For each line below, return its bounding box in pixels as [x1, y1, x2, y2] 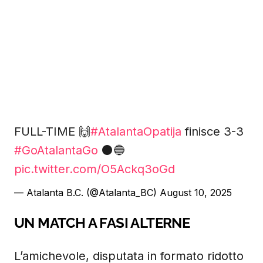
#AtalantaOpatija [90, 124, 181, 139]
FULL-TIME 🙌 [14, 124, 90, 139]
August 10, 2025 [160, 187, 232, 198]
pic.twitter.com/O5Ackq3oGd [14, 162, 175, 176]
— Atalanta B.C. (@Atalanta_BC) [14, 187, 160, 198]
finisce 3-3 [181, 124, 244, 139]
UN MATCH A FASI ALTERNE [14, 214, 190, 231]
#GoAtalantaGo [14, 143, 98, 157]
